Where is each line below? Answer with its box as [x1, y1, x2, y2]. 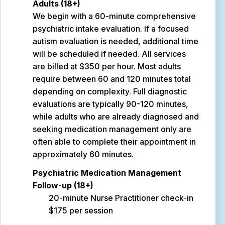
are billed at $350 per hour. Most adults [33, 61, 181, 71]
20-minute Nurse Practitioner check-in [49, 193, 193, 203]
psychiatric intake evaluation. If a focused [33, 24, 189, 34]
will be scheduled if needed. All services [33, 49, 186, 59]
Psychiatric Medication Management [33, 168, 181, 178]
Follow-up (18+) [33, 180, 93, 190]
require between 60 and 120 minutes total [33, 74, 191, 84]
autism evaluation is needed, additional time [33, 36, 198, 46]
